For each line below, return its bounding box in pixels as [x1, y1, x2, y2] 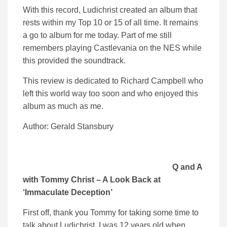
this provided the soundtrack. [23, 56, 126, 65]
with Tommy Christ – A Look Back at [23, 175, 161, 184]
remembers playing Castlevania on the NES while [23, 44, 202, 53]
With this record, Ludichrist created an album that [23, 6, 197, 15]
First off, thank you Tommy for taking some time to [23, 208, 199, 217]
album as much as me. [23, 102, 103, 111]
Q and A [172, 163, 202, 172]
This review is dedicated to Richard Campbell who [23, 77, 203, 86]
